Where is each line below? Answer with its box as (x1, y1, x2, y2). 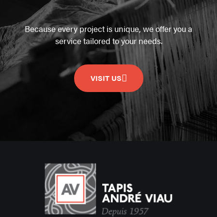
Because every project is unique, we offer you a (25, 22, 192, 34)
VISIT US (90, 72, 122, 83)
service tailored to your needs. (55, 34, 162, 46)
